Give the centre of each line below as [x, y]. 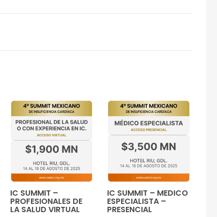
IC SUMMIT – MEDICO [148, 193]
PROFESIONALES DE [46, 201]
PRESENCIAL [130, 210]
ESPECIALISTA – [137, 201]
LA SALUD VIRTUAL [45, 210]
